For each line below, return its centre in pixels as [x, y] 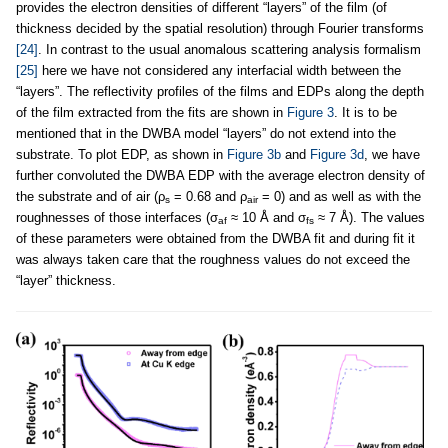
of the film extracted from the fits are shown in [151, 112]
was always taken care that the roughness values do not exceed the [213, 259]
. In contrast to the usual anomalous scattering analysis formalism [229, 49]
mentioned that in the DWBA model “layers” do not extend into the [206, 133]
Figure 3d [337, 154]
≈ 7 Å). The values [369, 217]
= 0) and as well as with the [339, 196]
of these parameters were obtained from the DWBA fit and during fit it [215, 238]
